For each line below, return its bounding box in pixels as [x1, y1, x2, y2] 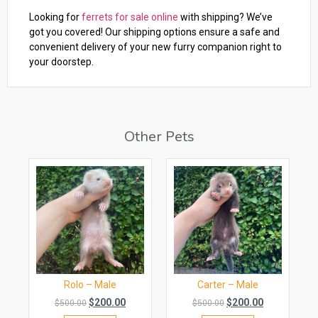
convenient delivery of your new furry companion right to [29, 40, 282, 53]
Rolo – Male [64, 279, 116, 291]
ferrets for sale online [82, 11, 178, 23]
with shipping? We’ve [178, 11, 273, 23]
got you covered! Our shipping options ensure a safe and [29, 26, 280, 38]
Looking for [29, 11, 82, 23]
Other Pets [124, 127, 194, 147]
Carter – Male [197, 279, 258, 291]
